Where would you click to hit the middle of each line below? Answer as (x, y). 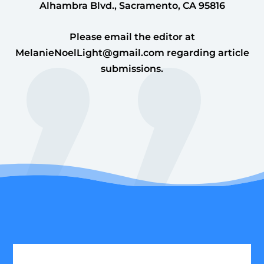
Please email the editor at (132, 37)
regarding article (207, 53)
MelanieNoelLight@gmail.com (90, 53)
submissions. (132, 69)
